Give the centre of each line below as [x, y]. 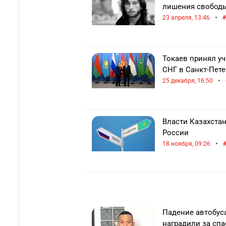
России [176, 133]
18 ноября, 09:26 [186, 144]
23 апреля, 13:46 [186, 18]
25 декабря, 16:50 [188, 81]
